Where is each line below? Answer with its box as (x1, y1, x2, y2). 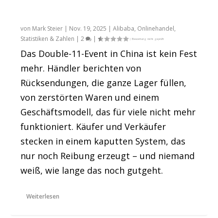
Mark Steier (32, 24, 63, 33)
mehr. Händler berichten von (20, 62, 142, 74)
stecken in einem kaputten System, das (20, 135, 186, 147)
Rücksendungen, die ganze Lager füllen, (20, 76, 187, 89)
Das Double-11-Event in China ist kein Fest (20, 47, 198, 59)
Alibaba (113, 24, 135, 33)
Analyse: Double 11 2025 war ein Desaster (20, 8, 191, 19)
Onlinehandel (137, 24, 175, 33)
